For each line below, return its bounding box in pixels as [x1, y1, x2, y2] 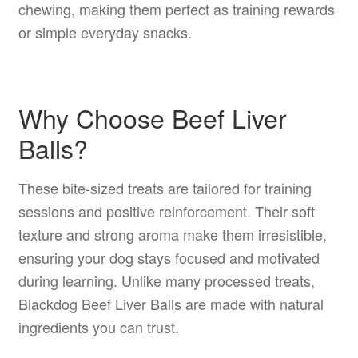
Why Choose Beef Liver [18, 98, 287, 136]
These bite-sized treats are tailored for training [18, 177, 312, 199]
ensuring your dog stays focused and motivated [18, 247, 320, 268]
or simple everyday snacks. [18, 21, 192, 42]
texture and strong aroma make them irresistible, [18, 224, 327, 245]
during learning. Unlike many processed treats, [18, 270, 315, 292]
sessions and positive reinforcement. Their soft [18, 201, 315, 222]
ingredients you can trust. [18, 316, 179, 338]
